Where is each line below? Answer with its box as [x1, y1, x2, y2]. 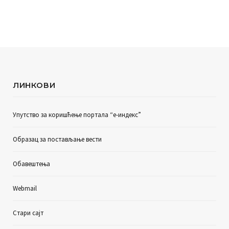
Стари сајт [13, 209, 43, 217]
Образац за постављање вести [13, 135, 102, 144]
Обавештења [13, 159, 50, 168]
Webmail [13, 184, 37, 193]
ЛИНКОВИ [13, 80, 56, 90]
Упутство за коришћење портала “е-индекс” [13, 110, 141, 119]
